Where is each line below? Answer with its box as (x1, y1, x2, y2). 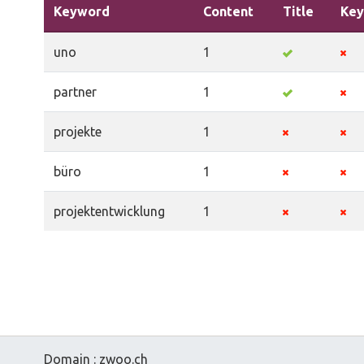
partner (54, 84, 97, 99)
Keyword (54, 4, 110, 19)
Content (203, 4, 253, 19)
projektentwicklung (54, 204, 165, 219)
